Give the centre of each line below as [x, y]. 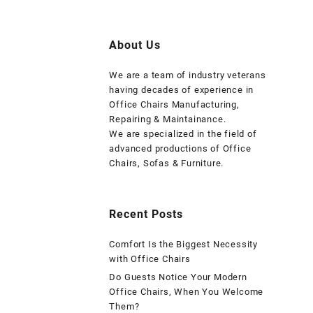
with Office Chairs [150, 259]
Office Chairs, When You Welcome [187, 292]
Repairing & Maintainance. [168, 119]
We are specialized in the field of [183, 134]
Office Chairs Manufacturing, [174, 105]
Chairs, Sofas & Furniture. [167, 163]
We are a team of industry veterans [188, 75]
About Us [135, 45]
